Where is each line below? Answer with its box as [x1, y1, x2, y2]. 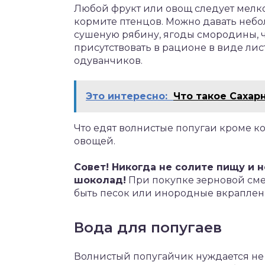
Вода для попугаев [74, 219, 222, 236]
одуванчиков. [74, 55, 143, 66]
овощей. [74, 135, 115, 147]
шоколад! [74, 174, 126, 186]
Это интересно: [86, 91, 167, 102]
